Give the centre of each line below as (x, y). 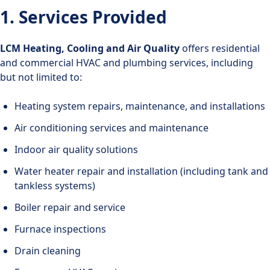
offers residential (220, 48)
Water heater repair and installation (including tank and (141, 171)
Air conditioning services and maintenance (111, 127)
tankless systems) (55, 185)
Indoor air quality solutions (76, 149)
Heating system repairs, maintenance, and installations (140, 106)
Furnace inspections (60, 229)
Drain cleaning (48, 250)
